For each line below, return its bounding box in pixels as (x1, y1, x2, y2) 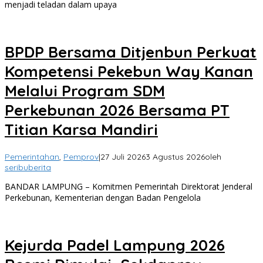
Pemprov (63, 151, 99, 163)
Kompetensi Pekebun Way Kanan (5, 61, 253, 81)
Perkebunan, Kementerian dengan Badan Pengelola (5, 192, 201, 204)
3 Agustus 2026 (146, 151, 205, 163)
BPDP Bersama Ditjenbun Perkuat (5, 42, 257, 62)
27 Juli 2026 (100, 151, 146, 163)
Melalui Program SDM (5, 80, 165, 100)
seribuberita (5, 162, 51, 173)
